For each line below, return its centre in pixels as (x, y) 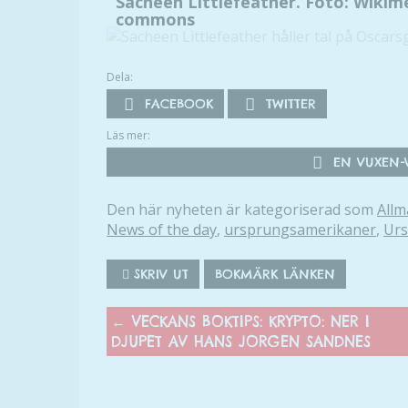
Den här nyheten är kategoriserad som (242, 209)
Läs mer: (128, 135)
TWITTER (288, 104)
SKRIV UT (161, 274)
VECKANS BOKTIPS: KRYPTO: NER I (248, 321)
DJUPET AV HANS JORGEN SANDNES (241, 342)
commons (155, 19)
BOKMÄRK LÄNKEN (275, 274)
